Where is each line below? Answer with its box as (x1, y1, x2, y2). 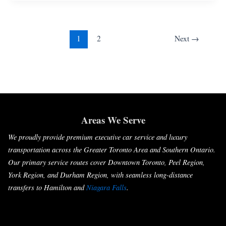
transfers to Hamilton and (8, 182, 86, 193)
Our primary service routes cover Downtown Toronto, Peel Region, (8, 157, 205, 167)
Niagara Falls (86, 182, 127, 193)
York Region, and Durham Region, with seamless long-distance (8, 169, 193, 180)
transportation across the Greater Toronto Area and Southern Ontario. (8, 144, 215, 155)
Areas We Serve (81, 113, 145, 127)
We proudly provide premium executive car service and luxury (8, 132, 187, 142)
